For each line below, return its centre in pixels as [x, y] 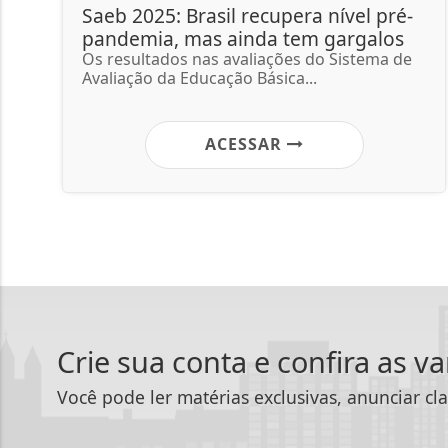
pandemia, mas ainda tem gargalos [243, 38]
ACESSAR [245, 143]
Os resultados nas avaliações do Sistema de [247, 58]
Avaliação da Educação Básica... [199, 77]
